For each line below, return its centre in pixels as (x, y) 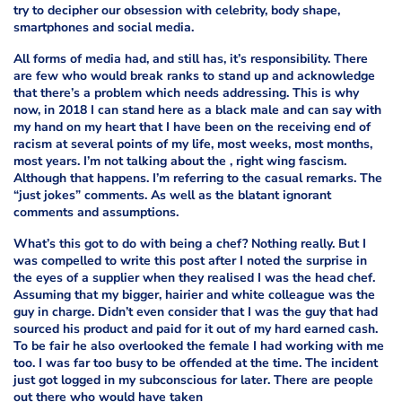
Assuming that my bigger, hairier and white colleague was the (194, 294)
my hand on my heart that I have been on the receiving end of (192, 127)
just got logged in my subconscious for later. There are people (193, 380)
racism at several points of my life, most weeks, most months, (193, 144)
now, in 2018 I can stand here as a (114, 109)
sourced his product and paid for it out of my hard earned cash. (196, 328)
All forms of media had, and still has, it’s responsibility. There (191, 58)
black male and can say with (298, 109)
